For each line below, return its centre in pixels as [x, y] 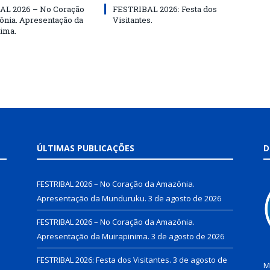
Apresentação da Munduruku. [92, 198]
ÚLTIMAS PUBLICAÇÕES [86, 148]
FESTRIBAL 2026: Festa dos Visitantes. [104, 259]
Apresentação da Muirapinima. [93, 236]
